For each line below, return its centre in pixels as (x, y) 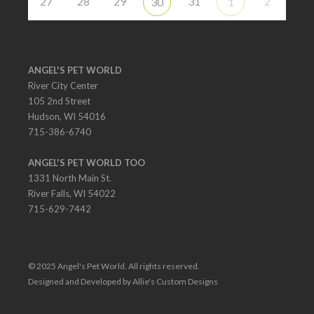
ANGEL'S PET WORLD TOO (87, 163)
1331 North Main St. (70, 178)
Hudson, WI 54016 (67, 117)
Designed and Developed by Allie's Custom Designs (123, 282)
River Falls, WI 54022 (72, 194)
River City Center (63, 86)
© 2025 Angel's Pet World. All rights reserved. (114, 266)
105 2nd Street (59, 101)
